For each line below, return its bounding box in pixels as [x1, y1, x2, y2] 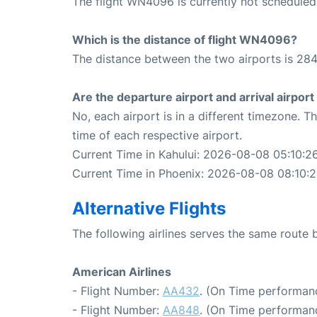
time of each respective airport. [72, 128, 242, 143]
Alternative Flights [72, 198, 226, 219]
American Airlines [72, 265, 171, 279]
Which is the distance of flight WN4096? [72, 33, 297, 47]
